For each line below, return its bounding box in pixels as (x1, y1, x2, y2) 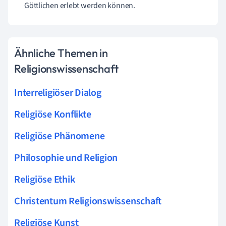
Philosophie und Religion (14, 150, 118, 165)
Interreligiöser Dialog (14, 85, 101, 100)
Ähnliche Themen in (14, 45, 108, 60)
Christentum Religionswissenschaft (14, 194, 162, 208)
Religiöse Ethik (14, 172, 75, 187)
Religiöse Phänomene (14, 129, 105, 143)
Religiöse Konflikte (14, 107, 91, 122)
